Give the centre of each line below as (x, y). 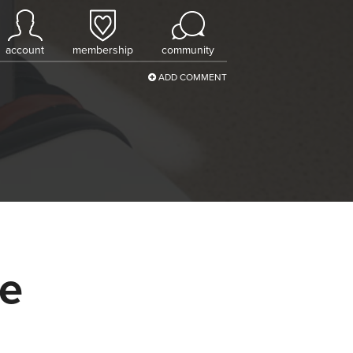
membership (103, 50)
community (188, 50)
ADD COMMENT (191, 77)
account (25, 50)
